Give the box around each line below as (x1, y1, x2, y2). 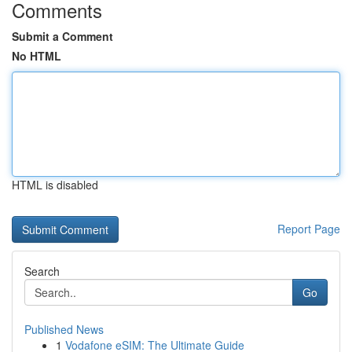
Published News (24, 321, 104, 337)
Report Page (277, 221, 340, 236)
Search (24, 263, 60, 279)
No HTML (12, 48, 61, 64)
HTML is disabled (12, 177, 98, 192)
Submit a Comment (12, 28, 113, 44)
